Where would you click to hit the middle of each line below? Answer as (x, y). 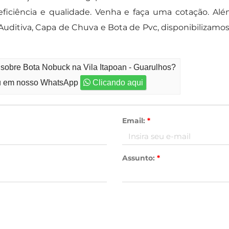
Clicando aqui (117, 83)
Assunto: (140, 158)
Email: (135, 121)
